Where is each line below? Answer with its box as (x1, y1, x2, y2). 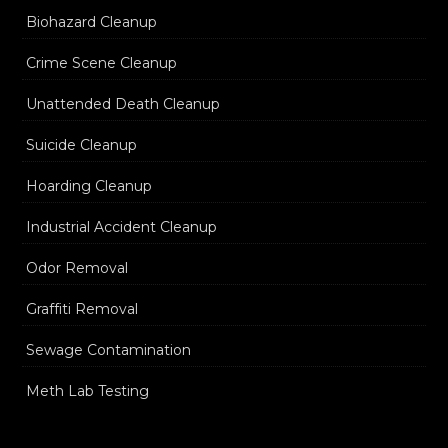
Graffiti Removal (25, 300, 139, 318)
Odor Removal (25, 259, 129, 277)
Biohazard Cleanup (25, 13, 158, 31)
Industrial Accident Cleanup (25, 218, 218, 236)
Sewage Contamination (25, 341, 192, 359)
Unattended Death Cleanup (25, 95, 221, 113)
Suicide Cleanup (25, 136, 138, 154)
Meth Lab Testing (25, 382, 150, 400)
